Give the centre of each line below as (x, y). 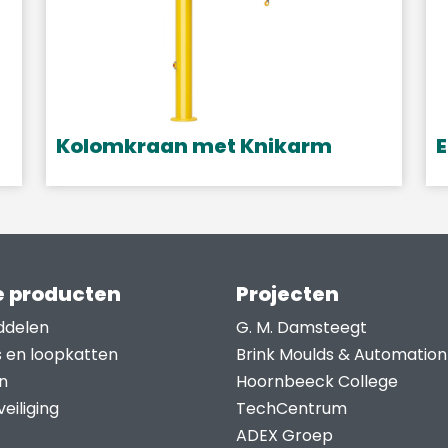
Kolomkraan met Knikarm (194, 146)
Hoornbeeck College (317, 382)
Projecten (287, 294)
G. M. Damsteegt (301, 328)
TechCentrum (291, 409)
